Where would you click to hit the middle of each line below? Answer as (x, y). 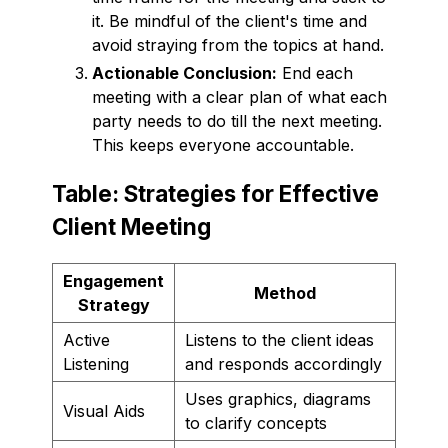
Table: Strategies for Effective (215, 193)
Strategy (113, 304)
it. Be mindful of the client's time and (229, 20)
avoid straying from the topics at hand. (238, 44)
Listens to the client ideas (279, 339)
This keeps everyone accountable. (223, 144)
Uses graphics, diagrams (278, 398)
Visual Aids (104, 410)
